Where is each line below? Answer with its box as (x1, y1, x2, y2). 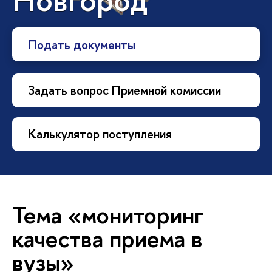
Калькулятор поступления (28, 126, 172, 143)
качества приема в (12, 222, 203, 254)
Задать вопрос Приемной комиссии (28, 82, 222, 99)
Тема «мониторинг (12, 198, 203, 231)
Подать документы (28, 36, 136, 53)
